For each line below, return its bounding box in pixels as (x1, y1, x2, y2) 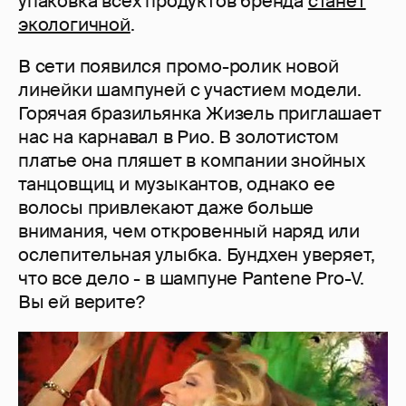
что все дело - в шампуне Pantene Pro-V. (18, 266, 365, 291)
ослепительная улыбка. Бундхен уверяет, (18, 243, 375, 267)
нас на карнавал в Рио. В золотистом (18, 125, 339, 150)
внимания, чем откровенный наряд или (18, 219, 360, 244)
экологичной (18, 13, 130, 37)
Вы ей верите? (18, 290, 145, 314)
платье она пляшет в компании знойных (18, 149, 365, 173)
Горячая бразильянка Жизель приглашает (18, 101, 382, 126)
